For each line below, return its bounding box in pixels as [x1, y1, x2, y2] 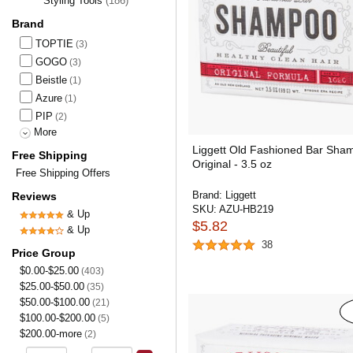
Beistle [35, 74, 67, 86]
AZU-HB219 [219, 203, 273, 215]
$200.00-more [20, 328, 82, 340]
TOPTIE [35, 38, 73, 50]
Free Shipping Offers [16, 167, 110, 179]
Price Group [12, 247, 76, 259]
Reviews [12, 190, 57, 203]
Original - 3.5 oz [192, 158, 272, 170]
